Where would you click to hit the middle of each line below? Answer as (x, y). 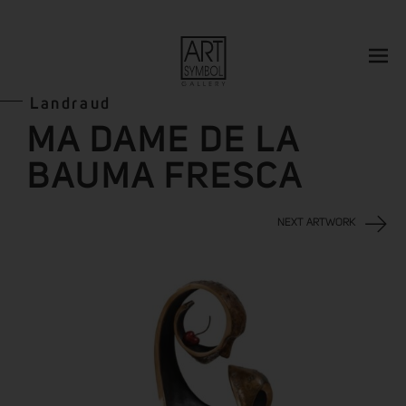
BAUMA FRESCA (165, 178)
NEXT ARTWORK (317, 223)
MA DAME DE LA (164, 141)
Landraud (71, 104)
